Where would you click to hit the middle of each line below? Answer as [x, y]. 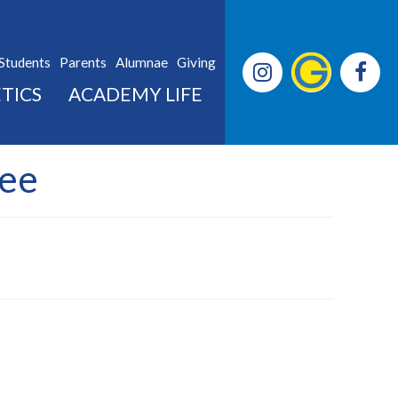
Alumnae [142, 63]
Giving [196, 63]
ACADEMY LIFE [135, 94]
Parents [83, 63]
